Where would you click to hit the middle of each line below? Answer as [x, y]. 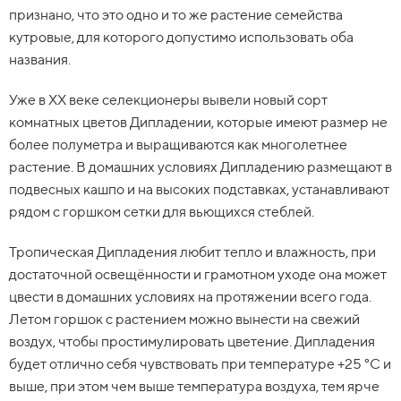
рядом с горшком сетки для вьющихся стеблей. [162, 212]
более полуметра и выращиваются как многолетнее [178, 145]
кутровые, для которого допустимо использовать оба [181, 38]
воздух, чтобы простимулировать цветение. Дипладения [192, 342]
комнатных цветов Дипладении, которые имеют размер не [198, 123]
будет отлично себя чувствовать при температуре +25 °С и [200, 364]
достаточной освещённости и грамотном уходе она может [198, 275]
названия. [40, 60]
